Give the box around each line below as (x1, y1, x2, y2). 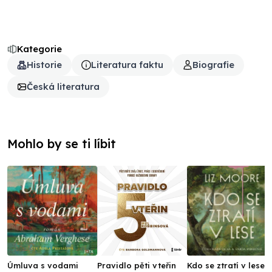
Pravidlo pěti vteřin (97, 260, 176, 270)
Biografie (192, 59, 234, 70)
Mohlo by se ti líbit (7, 136, 116, 151)
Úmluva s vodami (7, 260, 78, 270)
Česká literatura (27, 81, 100, 92)
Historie (27, 59, 62, 70)
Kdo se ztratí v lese (187, 260, 265, 270)
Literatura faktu (91, 59, 163, 70)
